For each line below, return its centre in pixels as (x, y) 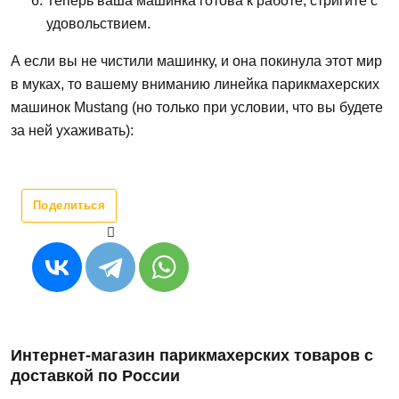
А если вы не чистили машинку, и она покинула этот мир (196, 61)
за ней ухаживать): (72, 131)
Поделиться (69, 206)
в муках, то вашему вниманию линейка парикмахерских (195, 85)
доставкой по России (95, 376)
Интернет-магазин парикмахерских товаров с (192, 356)
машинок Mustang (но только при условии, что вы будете (197, 108)
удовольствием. (98, 24)
